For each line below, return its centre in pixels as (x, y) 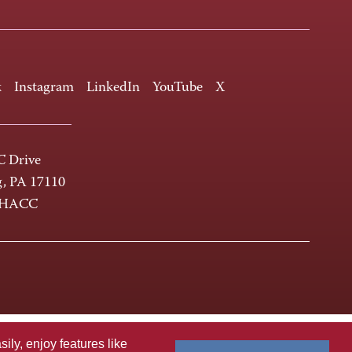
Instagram (44, 88)
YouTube (178, 88)
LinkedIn (113, 88)
